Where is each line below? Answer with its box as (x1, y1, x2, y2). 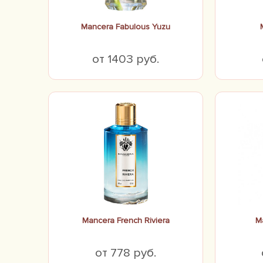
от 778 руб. (95, 245, 156, 260)
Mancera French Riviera (82, 215, 170, 225)
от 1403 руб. (92, 52, 159, 66)
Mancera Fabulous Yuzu (81, 22, 170, 32)
